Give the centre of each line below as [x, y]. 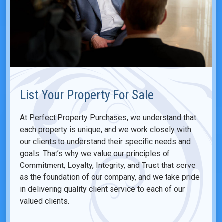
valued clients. [45, 201]
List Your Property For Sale [87, 95]
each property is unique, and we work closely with [106, 130]
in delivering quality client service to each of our [102, 189]
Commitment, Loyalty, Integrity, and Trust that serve [108, 166]
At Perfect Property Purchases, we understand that [108, 118]
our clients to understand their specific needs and [105, 142]
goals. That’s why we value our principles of [95, 154]
